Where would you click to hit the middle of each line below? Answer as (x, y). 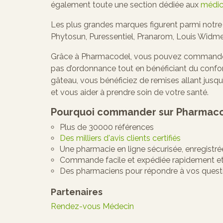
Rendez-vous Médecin (92, 206)
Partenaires (77, 192)
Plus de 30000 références (107, 127)
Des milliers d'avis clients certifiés (120, 138)
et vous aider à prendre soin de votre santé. (130, 92)
